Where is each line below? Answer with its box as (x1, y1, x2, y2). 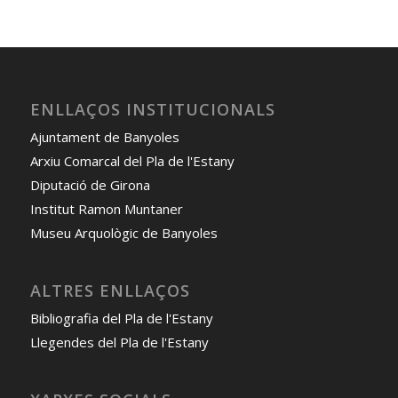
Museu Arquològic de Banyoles (29, 223, 218, 242)
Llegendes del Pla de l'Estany (29, 333, 209, 352)
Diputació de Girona (29, 175, 150, 194)
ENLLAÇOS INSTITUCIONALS (29, 98, 275, 120)
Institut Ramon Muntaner (29, 199, 183, 218)
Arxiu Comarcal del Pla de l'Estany (29, 151, 235, 170)
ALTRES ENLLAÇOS (29, 280, 190, 302)
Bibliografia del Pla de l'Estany (29, 309, 213, 328)
